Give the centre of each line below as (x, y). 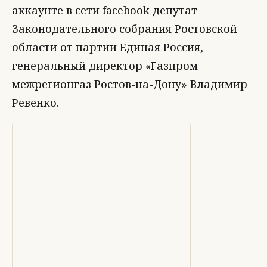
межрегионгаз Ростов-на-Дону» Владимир (130, 84)
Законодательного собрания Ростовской (125, 29)
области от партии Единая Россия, (108, 47)
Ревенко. (35, 103)
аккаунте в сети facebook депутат (105, 10)
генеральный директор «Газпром (105, 66)
